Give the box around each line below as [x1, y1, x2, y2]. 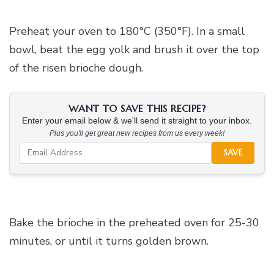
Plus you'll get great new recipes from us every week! [50, 128, 224, 138]
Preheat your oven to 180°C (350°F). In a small [9, 23, 245, 39]
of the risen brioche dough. [9, 60, 143, 75]
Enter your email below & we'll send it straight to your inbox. [22, 116, 252, 125]
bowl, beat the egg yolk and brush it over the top [9, 42, 259, 57]
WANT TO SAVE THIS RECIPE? [68, 102, 206, 114]
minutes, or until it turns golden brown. [9, 233, 209, 248]
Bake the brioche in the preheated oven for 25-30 [9, 215, 259, 230]
